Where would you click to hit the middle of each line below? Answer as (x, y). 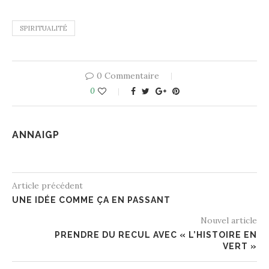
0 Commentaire (128, 75)
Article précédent (47, 185)
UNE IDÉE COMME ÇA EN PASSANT (91, 200)
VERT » (240, 246)
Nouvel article (229, 220)
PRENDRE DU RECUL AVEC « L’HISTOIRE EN (156, 234)
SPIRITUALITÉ (44, 28)
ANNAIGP (36, 134)
